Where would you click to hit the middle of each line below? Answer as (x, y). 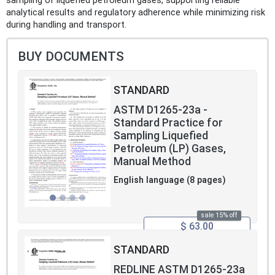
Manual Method (152, 162)
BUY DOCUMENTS (71, 57)
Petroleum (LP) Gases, (170, 149)
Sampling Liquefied (161, 136)
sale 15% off (219, 215)
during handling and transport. (66, 25)
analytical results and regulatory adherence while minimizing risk (136, 13)
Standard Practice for (168, 123)
